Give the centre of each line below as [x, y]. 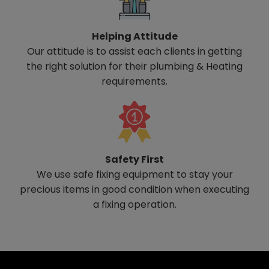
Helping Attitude [134, 36]
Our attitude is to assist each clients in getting [134, 51]
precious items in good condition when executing [134, 189]
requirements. [134, 81]
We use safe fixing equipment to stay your [134, 174]
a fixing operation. [134, 204]
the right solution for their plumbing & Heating [134, 66]
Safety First [134, 159]
